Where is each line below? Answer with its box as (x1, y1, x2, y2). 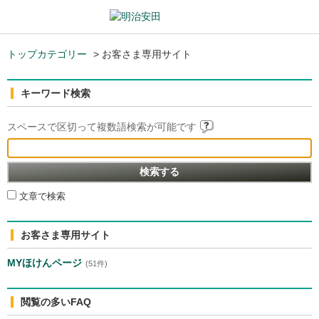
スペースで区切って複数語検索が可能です (7, 121, 199, 132)
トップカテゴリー (7, 48, 87, 60)
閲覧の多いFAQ (21, 296, 91, 308)
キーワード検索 (21, 88, 90, 99)
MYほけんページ (7, 256, 82, 268)
